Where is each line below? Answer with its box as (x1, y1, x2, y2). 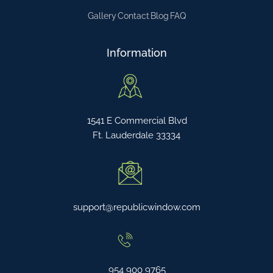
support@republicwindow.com (73, 202, 200, 213)
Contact (117, 11, 149, 21)
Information (106, 46, 167, 60)
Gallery (87, 11, 116, 21)
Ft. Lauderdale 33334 (92, 130, 180, 141)
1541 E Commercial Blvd (87, 115, 187, 127)
